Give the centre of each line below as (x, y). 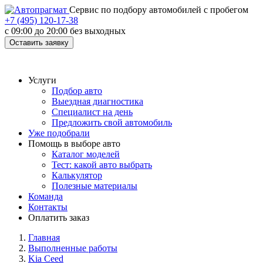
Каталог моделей (86, 154)
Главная (44, 237)
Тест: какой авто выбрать (102, 165)
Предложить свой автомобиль (112, 122)
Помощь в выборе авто (74, 144)
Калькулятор (77, 175)
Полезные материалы (95, 186)
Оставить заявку (39, 43)
